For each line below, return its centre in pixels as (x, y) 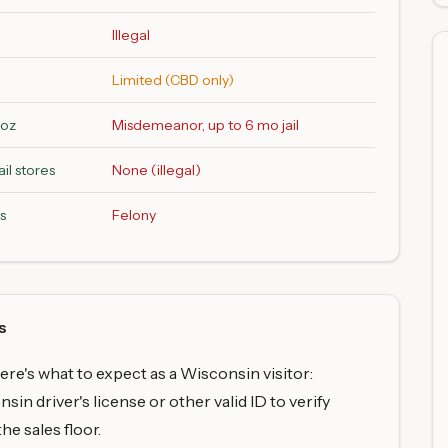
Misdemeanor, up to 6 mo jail (205, 125)
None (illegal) (156, 170)
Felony (134, 215)
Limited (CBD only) (173, 80)
